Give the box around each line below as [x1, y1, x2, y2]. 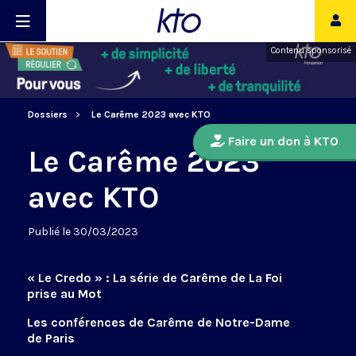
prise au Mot [27, 286, 102, 302]
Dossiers [28, 109, 68, 121]
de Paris [27, 331, 75, 346]
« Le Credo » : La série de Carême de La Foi [27, 270, 282, 286]
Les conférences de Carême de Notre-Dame [27, 315, 290, 331]
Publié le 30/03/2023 [28, 225, 138, 239]
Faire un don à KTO [225, 133, 339, 149]
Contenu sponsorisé [271, 45, 351, 56]
